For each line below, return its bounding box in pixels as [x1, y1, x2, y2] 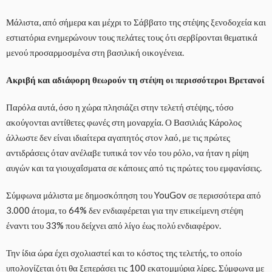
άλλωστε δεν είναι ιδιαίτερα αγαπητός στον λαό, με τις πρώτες [6, 132, 230, 143]
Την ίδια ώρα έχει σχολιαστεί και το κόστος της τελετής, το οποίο [6, 247, 242, 259]
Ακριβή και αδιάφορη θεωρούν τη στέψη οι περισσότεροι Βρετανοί [6, 74, 265, 86]
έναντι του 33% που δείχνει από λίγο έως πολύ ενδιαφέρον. [6, 220, 221, 231]
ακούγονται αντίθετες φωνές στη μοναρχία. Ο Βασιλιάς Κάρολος [6, 117, 242, 128]
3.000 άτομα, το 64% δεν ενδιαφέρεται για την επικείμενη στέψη [6, 205, 243, 216]
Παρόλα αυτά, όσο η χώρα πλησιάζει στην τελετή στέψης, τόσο [6, 101, 234, 113]
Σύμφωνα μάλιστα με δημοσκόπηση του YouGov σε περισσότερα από [6, 189, 261, 201]
